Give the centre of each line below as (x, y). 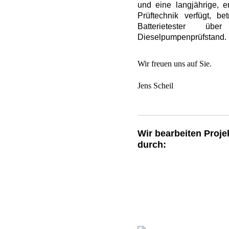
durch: (152, 144)
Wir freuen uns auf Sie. (175, 64)
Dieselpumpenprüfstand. (182, 37)
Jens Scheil (155, 86)
